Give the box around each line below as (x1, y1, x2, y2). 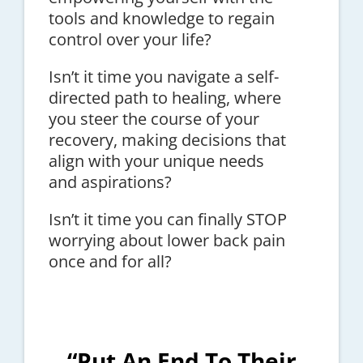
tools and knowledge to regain (48, 7, 275, 30)
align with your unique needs (48, 150, 264, 173)
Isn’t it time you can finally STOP (48, 208, 287, 231)
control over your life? (48, 28, 211, 51)
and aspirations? (48, 171, 172, 194)
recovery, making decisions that (48, 129, 286, 152)
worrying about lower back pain (48, 229, 285, 252)
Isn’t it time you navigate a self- (48, 66, 279, 88)
